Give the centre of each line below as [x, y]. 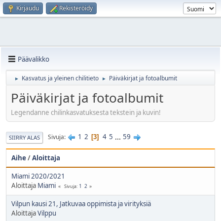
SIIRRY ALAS [24, 137]
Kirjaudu [28, 8]
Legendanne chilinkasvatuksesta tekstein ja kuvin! [86, 112]
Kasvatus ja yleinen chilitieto [60, 78]
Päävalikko [34, 59]
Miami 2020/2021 [38, 176]
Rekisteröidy [76, 8]
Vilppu [47, 213]
